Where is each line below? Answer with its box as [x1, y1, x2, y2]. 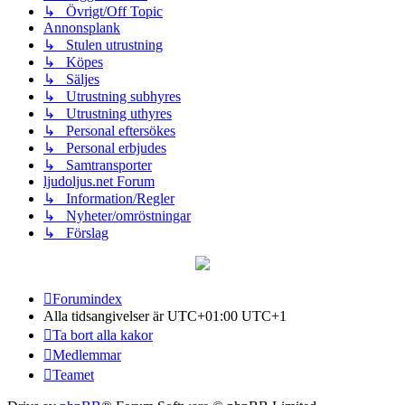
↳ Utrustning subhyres [43, 88, 181, 104]
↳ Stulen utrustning [43, 36, 163, 52]
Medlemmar [52, 346, 121, 363]
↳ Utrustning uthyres [43, 105, 172, 121]
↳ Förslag [43, 224, 108, 240]
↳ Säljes [43, 71, 99, 87]
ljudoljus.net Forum [43, 173, 155, 189]
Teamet [52, 366, 94, 382]
